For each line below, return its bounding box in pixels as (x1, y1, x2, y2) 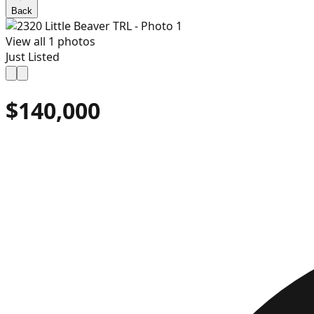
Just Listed (6, 49, 60, 64)
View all (6, 34, 48, 49)
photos (55, 34, 95, 49)
